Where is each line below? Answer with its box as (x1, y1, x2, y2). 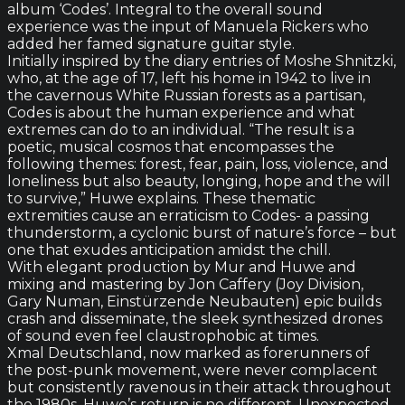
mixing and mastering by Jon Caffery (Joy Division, (7, 275, 363, 293)
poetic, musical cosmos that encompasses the (7, 137, 334, 155)
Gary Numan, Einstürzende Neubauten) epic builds (7, 292, 381, 310)
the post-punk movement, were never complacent (7, 361, 378, 379)
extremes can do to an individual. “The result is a (7, 120, 354, 138)
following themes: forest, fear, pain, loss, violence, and (7, 155, 389, 173)
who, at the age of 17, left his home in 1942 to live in (7, 69, 371, 87)
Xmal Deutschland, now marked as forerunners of (7, 344, 370, 362)
